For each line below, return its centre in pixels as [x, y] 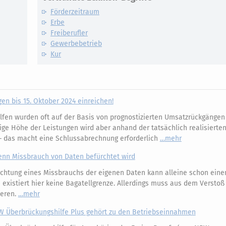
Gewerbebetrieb [76, 43]
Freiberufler [69, 33]
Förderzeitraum [75, 12]
